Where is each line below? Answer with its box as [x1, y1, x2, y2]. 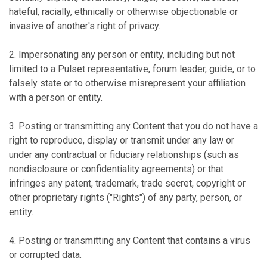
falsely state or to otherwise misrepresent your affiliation [9, 77, 246, 89]
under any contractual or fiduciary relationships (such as [9, 149, 239, 160]
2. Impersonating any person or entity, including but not [9, 49, 235, 60]
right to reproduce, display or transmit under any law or [9, 135, 234, 146]
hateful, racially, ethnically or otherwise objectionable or [9, 6, 238, 17]
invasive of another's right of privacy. [9, 20, 160, 32]
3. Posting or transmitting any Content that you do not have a [9, 120, 258, 132]
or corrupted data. [9, 249, 82, 260]
